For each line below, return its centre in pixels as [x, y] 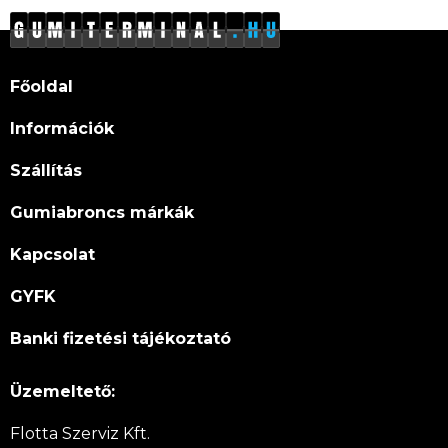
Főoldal [41, 86]
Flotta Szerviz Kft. [80, 433]
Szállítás [46, 170]
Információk [62, 128]
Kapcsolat [52, 254]
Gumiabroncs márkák [102, 212]
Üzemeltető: [62, 391]
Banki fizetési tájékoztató [120, 338]
